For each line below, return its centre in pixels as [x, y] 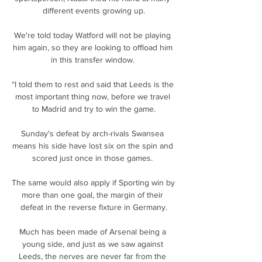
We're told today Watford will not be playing [92, 35]
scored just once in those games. [94, 158]
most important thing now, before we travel [92, 96]
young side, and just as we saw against [92, 244]
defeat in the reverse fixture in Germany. [94, 207]
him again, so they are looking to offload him [92, 47]
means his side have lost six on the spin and [92, 145]
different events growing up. [94, 10]
